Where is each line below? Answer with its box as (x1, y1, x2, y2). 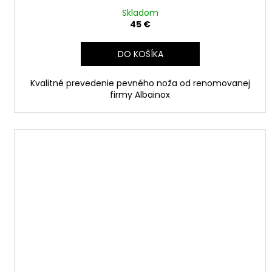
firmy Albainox (110, 88, 171, 101)
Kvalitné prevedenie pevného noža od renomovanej (30, 76, 250, 89)
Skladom (121, 6, 158, 19)
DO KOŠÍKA (118, 47, 164, 60)
